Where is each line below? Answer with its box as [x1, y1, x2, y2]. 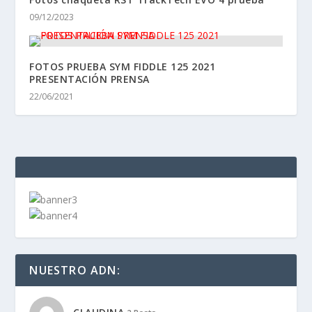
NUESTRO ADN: [29, 262, 120, 278]
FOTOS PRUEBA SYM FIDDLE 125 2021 [29, 59, 216, 73]
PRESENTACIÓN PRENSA [29, 72, 150, 86]
